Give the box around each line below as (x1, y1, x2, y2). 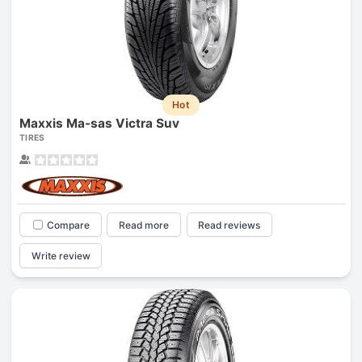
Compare (46, 218, 90, 231)
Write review (31, 250, 90, 263)
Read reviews (198, 218, 261, 231)
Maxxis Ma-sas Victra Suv (19, 115, 179, 131)
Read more (119, 218, 170, 231)
